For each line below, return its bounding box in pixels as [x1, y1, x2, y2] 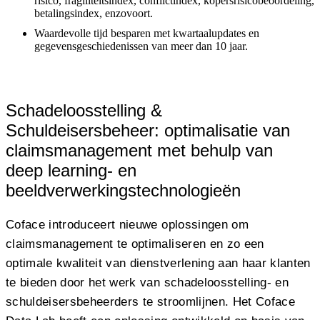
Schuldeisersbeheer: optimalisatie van [6, 120, 290, 140]
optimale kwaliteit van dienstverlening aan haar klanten [6, 256, 311, 270]
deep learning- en [6, 160, 136, 180]
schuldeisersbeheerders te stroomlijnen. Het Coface [6, 294, 295, 309]
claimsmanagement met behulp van [6, 140, 273, 160]
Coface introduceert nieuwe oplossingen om [6, 217, 249, 231]
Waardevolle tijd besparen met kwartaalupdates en [34, 26, 259, 39]
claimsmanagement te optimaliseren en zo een [6, 236, 264, 251]
